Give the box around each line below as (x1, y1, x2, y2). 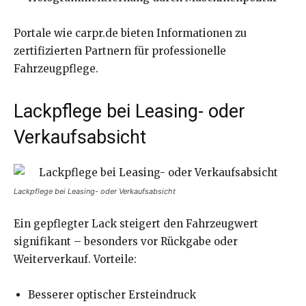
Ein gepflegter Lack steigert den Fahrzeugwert (14, 217, 258, 231)
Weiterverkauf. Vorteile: (14, 253, 137, 266)
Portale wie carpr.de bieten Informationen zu (14, 27, 247, 40)
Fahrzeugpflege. (14, 62, 98, 76)
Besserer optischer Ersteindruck (28, 288, 196, 302)
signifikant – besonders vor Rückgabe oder (14, 235, 238, 249)
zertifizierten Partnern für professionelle (14, 44, 226, 58)
